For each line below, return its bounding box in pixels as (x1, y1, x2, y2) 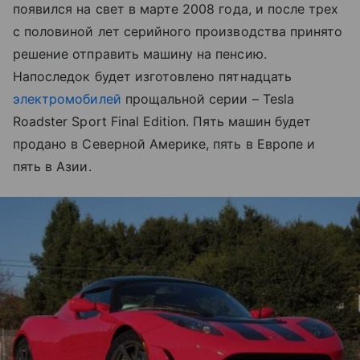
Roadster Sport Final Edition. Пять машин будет (13, 113, 312, 129)
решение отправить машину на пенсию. (13, 46, 267, 62)
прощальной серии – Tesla (121, 91, 294, 107)
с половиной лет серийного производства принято (13, 23, 343, 39)
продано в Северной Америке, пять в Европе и (13, 136, 316, 152)
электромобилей (13, 91, 121, 107)
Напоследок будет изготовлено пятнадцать (13, 68, 292, 84)
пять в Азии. (13, 158, 92, 174)
